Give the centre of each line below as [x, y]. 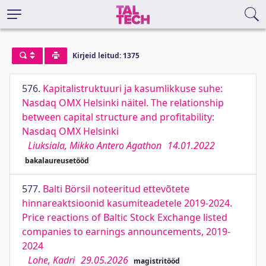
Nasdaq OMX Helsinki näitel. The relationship [123, 103]
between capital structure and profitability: [118, 117]
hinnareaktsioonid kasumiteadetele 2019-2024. [127, 203]
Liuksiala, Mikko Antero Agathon [95, 145]
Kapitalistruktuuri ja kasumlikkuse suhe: [133, 88]
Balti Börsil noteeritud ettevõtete [116, 189]
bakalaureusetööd [57, 161]
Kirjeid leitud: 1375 [106, 56]
